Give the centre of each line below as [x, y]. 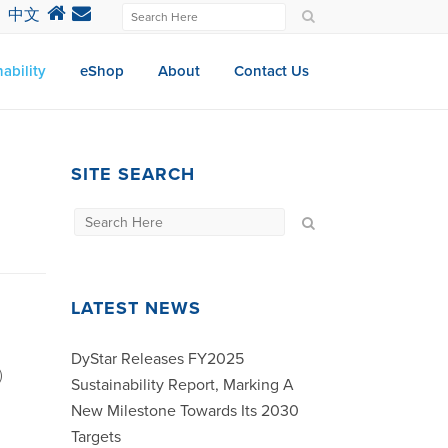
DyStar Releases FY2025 [157, 359]
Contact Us [271, 71]
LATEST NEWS [136, 308]
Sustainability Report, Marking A [182, 385]
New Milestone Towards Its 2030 [185, 411]
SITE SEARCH [133, 174]
